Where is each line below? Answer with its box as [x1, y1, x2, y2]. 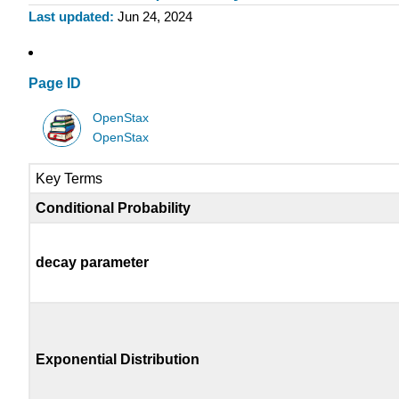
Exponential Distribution [36, 352, 200, 368]
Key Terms [36, 171, 103, 187]
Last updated [28, 9, 110, 25]
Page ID [28, 76, 81, 92]
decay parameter [36, 255, 150, 271]
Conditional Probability [36, 200, 191, 216]
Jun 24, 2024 [117, 9, 192, 25]
